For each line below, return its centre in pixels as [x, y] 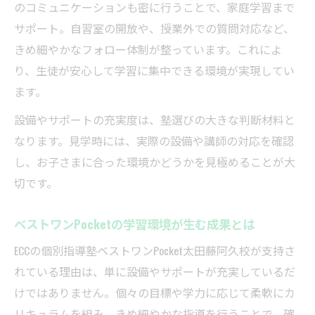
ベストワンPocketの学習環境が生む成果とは [134, 224]
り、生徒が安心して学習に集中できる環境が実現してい [154, 71]
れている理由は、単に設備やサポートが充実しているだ [155, 272]
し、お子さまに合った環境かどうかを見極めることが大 [155, 162]
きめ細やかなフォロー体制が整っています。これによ [148, 50]
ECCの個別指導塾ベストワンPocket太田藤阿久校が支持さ [155, 251]
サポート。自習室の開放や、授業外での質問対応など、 [154, 28]
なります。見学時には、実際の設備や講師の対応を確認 [154, 141]
